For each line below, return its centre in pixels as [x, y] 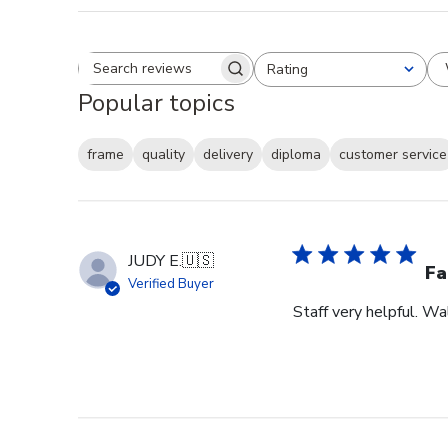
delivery [228, 155]
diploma [296, 155]
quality [163, 155]
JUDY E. [155, 261]
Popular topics [156, 102]
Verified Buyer [171, 284]
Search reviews [217, 77]
